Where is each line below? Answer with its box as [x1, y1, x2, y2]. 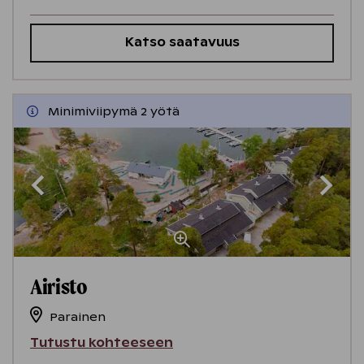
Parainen [50, 310, 106, 325]
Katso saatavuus [124, 35, 240, 50]
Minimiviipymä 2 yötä [48, 104, 180, 119]
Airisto [30, 273, 88, 300]
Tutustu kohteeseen [30, 336, 173, 351]
